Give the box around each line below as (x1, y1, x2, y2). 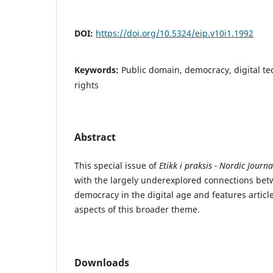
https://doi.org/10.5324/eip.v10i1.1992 (96, 27, 253, 39)
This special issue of (74, 159, 159, 171)
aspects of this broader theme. (74, 203, 200, 215)
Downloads (74, 255, 129, 269)
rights (74, 79, 99, 91)
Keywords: (74, 63, 121, 76)
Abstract (74, 130, 116, 144)
